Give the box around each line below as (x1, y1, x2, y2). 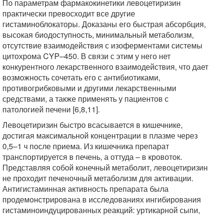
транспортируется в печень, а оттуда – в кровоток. (2, 151, 182, 162)
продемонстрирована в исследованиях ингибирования (2, 194, 201, 205)
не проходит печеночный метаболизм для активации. (2, 172, 193, 184)
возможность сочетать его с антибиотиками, (2, 72, 160, 83)
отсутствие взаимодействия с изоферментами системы (2, 40, 202, 51)
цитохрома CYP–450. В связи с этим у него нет (2, 50, 170, 62)
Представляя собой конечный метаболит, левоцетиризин (2, 162, 208, 173)
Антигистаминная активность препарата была (2, 183, 169, 194)
